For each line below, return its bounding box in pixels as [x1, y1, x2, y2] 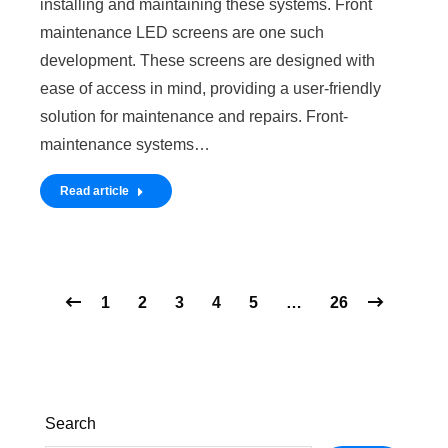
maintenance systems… [40, 135, 210, 153]
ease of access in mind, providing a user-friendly [40, 79, 381, 97]
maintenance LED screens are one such [40, 23, 324, 41]
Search [45, 414, 96, 432]
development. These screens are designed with [40, 51, 375, 69]
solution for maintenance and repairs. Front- [40, 107, 348, 125]
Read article [60, 183, 129, 198]
